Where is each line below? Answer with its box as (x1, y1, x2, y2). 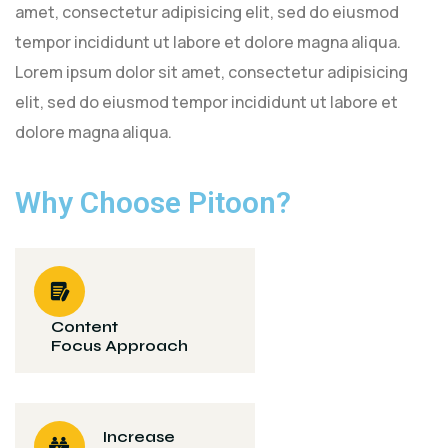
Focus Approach (51, 335, 188, 355)
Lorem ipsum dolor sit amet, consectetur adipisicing (15, 60, 408, 83)
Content (51, 316, 118, 336)
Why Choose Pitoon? (15, 184, 291, 220)
